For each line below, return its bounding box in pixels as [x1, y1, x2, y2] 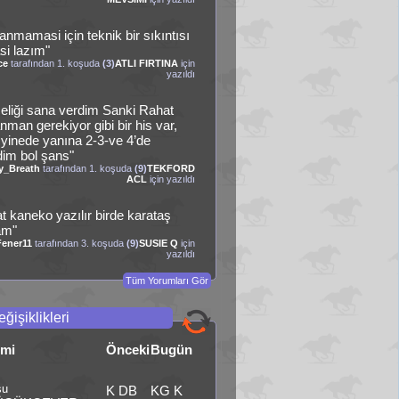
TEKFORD [147, 163, 196, 174]
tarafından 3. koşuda [32, 238, 127, 248]
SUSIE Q [139, 238, 179, 248]
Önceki [105, 342, 150, 357]
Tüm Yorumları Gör [126, 275, 209, 286]
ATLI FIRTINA [115, 58, 179, 69]
